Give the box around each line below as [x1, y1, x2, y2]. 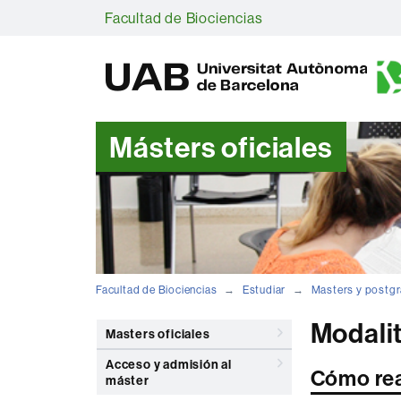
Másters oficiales [109, 128, 333, 165]
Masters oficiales [106, 326, 210, 342]
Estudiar [242, 283, 286, 296]
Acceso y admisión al [106, 356, 233, 372]
